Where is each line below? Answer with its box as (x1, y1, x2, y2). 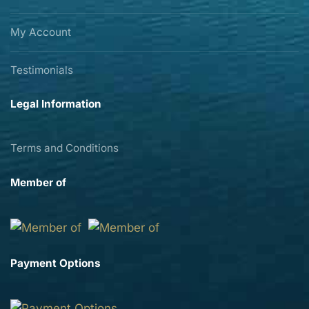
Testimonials (10, 63, 73, 77)
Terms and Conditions (10, 141, 119, 155)
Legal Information (10, 97, 101, 111)
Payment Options (10, 256, 101, 270)
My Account (10, 25, 71, 39)
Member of (10, 175, 66, 189)
